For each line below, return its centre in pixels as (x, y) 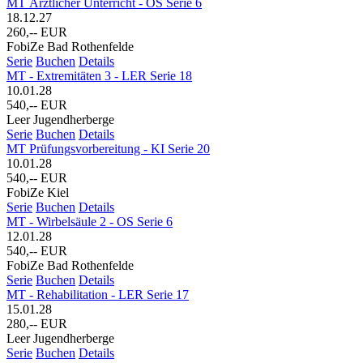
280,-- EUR (37, 323)
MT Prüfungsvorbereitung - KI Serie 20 (108, 148)
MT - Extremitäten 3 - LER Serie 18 (99, 75)
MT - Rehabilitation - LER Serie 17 (98, 294)
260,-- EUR (37, 32)
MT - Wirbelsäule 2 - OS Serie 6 (90, 221)
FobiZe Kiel (38, 192)
